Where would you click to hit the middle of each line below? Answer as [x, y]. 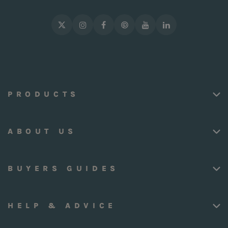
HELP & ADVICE [62, 206]
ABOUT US [42, 132]
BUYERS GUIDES [63, 169]
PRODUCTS [44, 94]
